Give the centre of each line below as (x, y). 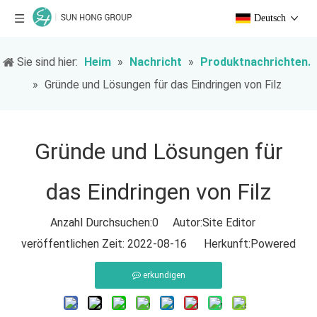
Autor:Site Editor (213, 223)
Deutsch (270, 18)
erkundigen (164, 275)
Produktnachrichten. (255, 62)
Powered (273, 244)
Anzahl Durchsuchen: (101, 223)
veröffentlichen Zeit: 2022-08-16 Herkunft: (136, 244)
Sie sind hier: (47, 62)
